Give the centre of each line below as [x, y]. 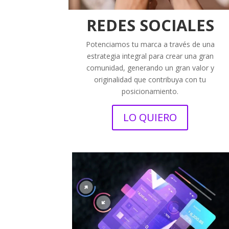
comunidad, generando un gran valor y [150, 68]
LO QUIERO [150, 118]
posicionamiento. [150, 91]
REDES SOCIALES [150, 25]
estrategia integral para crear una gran [150, 56]
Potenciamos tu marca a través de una [150, 44]
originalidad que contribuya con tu [150, 80]
